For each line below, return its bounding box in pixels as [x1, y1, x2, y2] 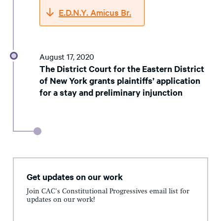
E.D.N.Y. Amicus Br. [59, 6, 131, 18]
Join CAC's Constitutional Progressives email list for [27, 187, 189, 195]
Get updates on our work [27, 171, 123, 183]
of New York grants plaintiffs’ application [39, 74, 200, 87]
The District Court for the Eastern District [39, 63, 204, 75]
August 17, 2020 [39, 51, 94, 62]
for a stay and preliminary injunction [39, 86, 183, 99]
